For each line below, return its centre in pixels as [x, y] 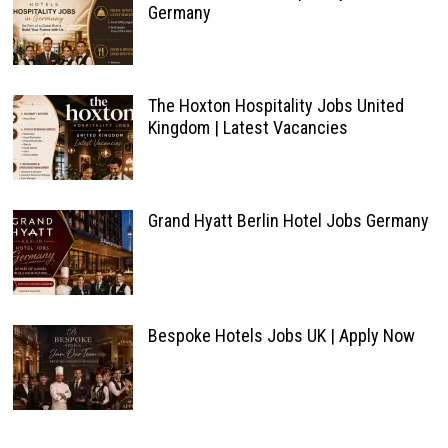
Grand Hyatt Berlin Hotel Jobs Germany [288, 220]
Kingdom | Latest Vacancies [247, 127]
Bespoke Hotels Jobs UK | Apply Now [281, 335]
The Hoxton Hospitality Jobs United [275, 105]
